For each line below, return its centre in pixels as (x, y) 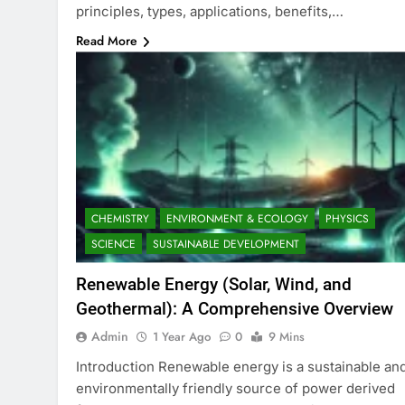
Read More (107, 41)
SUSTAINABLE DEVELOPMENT (226, 244)
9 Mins (287, 336)
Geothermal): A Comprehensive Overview (235, 308)
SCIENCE (113, 244)
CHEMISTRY (120, 218)
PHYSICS (347, 218)
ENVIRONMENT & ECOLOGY (237, 218)
